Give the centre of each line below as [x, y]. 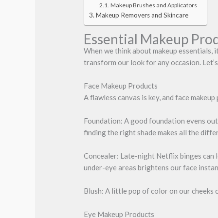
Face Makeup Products [121, 85]
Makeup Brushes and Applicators [154, 5]
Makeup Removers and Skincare [142, 15]
